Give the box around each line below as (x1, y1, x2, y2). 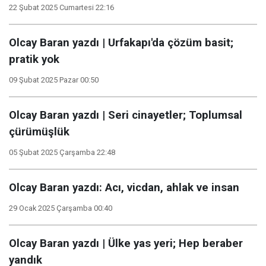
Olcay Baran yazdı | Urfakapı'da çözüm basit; (9, 36, 233, 49)
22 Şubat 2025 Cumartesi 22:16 (9, 3, 114, 12)
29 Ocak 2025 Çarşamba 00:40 (9, 204, 112, 213)
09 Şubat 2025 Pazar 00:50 (9, 75, 99, 84)
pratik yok (9, 53, 59, 66)
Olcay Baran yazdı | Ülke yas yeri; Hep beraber (9, 237, 243, 250)
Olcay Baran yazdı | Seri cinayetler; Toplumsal (9, 109, 242, 122)
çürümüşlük (9, 125, 69, 138)
